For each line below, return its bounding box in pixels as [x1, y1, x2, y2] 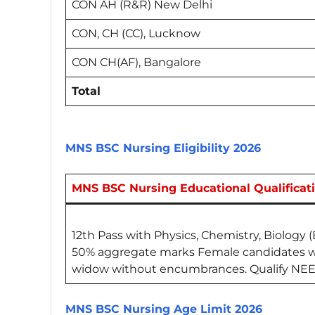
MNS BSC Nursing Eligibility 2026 [65, 141, 261, 155]
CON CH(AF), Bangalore [72, 56, 204, 70]
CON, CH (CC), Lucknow [72, 27, 203, 41]
